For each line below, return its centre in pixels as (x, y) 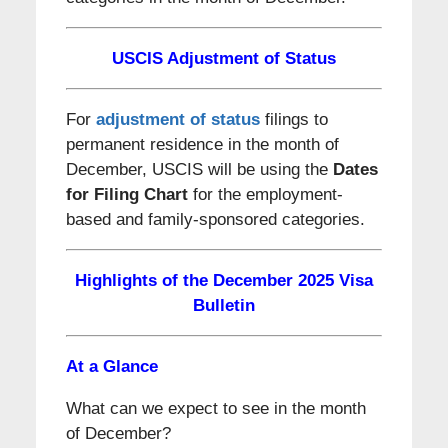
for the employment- (265, 194)
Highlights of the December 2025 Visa (224, 280)
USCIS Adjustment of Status (224, 58)
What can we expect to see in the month (215, 408)
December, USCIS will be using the (199, 169)
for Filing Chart (126, 194)
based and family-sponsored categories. (215, 219)
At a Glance (111, 366)
